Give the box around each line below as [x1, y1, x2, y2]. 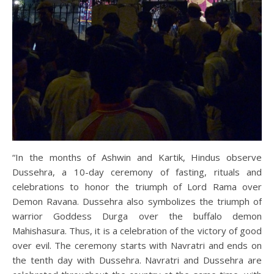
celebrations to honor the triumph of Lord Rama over [12, 180, 262, 193]
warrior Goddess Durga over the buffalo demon [12, 209, 262, 222]
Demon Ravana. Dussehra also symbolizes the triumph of [12, 194, 262, 207]
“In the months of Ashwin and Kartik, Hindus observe [12, 150, 262, 163]
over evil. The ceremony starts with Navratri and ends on [12, 239, 262, 251]
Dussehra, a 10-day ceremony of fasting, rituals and [12, 165, 262, 178]
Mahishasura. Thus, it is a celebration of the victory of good [12, 224, 262, 237]
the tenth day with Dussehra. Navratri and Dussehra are [12, 253, 262, 266]
